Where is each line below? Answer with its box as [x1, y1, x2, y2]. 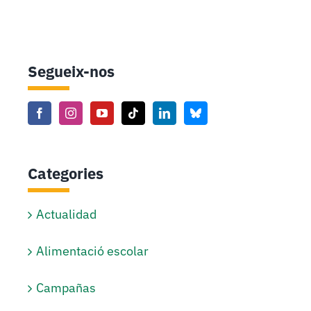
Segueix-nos [27, 60, 115, 81]
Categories [27, 162, 103, 183]
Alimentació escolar [35, 243, 149, 260]
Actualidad [35, 206, 96, 223]
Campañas [35, 280, 96, 296]
